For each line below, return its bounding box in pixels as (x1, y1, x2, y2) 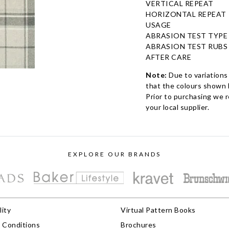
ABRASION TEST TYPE (146, 31, 228, 40)
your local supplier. (146, 103, 210, 112)
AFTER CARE (146, 53, 192, 62)
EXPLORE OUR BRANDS (68, 150, 161, 158)
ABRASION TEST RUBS (146, 42, 228, 51)
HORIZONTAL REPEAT (146, 10, 226, 19)
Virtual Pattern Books (121, 205, 196, 215)
